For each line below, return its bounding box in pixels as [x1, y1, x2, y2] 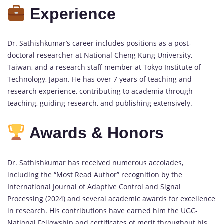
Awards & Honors [25, 124, 164, 142]
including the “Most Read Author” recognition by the [7, 169, 182, 179]
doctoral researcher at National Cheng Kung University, [7, 50, 192, 60]
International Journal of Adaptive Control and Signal [7, 181, 181, 191]
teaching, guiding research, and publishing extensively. [7, 98, 192, 108]
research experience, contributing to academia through [7, 86, 193, 96]
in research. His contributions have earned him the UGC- [7, 205, 198, 215]
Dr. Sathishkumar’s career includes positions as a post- [7, 38, 191, 48]
